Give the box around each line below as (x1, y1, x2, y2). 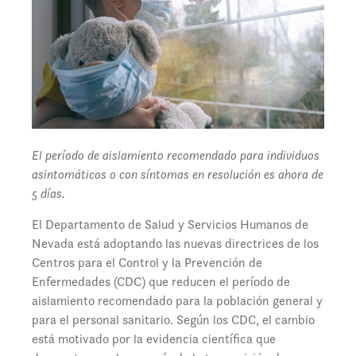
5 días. (32, 185, 65, 203)
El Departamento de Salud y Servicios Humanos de (32, 216, 308, 234)
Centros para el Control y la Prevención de (32, 254, 262, 272)
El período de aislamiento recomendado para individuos (32, 147, 319, 164)
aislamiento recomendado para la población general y (32, 292, 323, 310)
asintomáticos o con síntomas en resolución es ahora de (32, 166, 323, 184)
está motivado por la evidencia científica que (32, 331, 276, 348)
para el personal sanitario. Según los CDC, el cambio (32, 311, 315, 329)
